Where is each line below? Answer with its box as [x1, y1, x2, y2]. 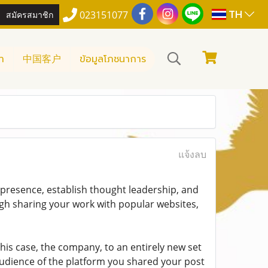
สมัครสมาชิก [6, 7, 54, 20]
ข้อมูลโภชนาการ [80, 51, 146, 66]
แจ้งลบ [178, 148, 206, 161]
